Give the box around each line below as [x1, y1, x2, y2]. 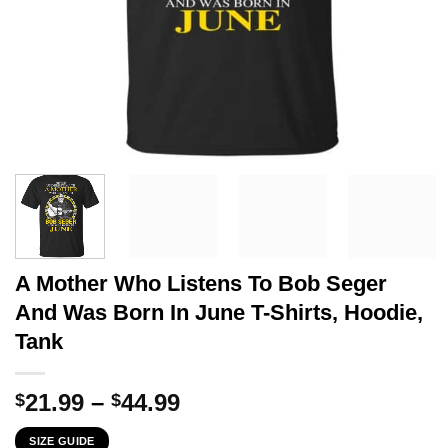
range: [179, 411, 252, 439]
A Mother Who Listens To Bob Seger [15, 270, 387, 296]
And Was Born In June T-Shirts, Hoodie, [15, 299, 423, 325]
